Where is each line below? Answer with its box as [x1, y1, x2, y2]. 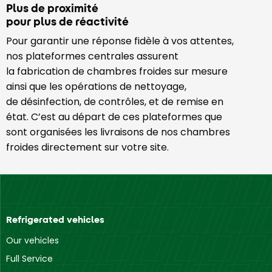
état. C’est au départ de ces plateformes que [6, 109, 222, 124]
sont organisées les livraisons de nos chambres [6, 124, 230, 139]
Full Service [6, 252, 53, 265]
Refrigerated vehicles [6, 212, 104, 226]
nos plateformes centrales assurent [6, 49, 178, 63]
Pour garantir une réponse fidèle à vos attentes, [6, 33, 234, 48]
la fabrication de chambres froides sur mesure [6, 64, 228, 78]
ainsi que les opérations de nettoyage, [6, 79, 186, 93]
